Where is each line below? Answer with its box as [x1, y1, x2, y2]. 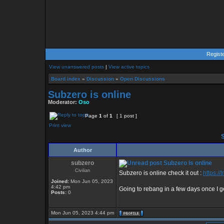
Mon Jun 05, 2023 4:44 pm [51, 210, 114, 215]
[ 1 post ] [115, 113, 138, 118]
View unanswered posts [49, 64, 104, 69]
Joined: [51, 178, 69, 184]
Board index [51, 76, 80, 81]
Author [73, 147, 92, 153]
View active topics [108, 64, 149, 69]
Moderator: [48, 99, 78, 105]
